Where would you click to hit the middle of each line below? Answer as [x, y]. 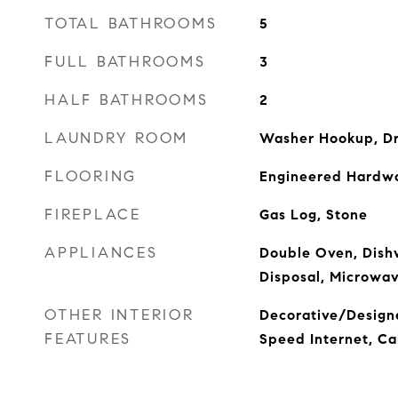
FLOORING [91, 176]
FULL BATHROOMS [125, 62]
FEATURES [88, 339]
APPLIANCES [101, 253]
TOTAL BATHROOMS [131, 24]
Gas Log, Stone [313, 215]
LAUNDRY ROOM [116, 138]
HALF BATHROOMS [127, 100]
